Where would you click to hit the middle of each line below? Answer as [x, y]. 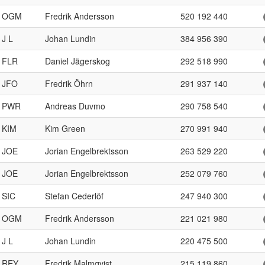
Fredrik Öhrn [69, 83]
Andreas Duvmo [75, 106]
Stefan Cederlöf [74, 196]
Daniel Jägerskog [77, 61]
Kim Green [65, 128]
